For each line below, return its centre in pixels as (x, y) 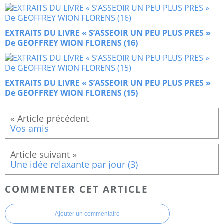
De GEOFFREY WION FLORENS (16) (71, 43)
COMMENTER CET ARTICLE (77, 189)
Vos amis (30, 129)
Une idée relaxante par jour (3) (74, 165)
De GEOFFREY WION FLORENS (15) (71, 93)
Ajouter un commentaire (87, 214)
